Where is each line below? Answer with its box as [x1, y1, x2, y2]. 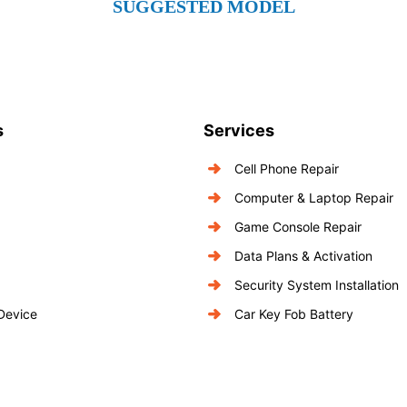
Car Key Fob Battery [233, 306, 353, 322]
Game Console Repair [233, 219, 362, 234]
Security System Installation [233, 277, 399, 293]
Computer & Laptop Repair [233, 190, 393, 205]
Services [203, 121, 274, 140]
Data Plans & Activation [233, 248, 372, 263]
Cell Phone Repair [233, 161, 339, 176]
